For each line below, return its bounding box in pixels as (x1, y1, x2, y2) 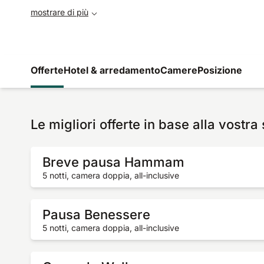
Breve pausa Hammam (42, 154, 184, 170)
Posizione (197, 64, 242, 76)
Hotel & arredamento (64, 64, 160, 76)
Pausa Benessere (42, 207, 150, 222)
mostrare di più (31, 7, 88, 17)
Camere (160, 64, 197, 76)
